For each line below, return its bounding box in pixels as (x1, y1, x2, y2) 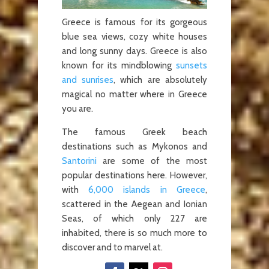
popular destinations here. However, (61, 169, 207, 181)
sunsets (176, 59, 207, 71)
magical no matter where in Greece (61, 88, 207, 100)
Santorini (61, 155, 97, 166)
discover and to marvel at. (61, 241, 163, 253)
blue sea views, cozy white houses (61, 31, 207, 42)
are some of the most (96, 155, 207, 166)
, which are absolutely (113, 74, 208, 85)
